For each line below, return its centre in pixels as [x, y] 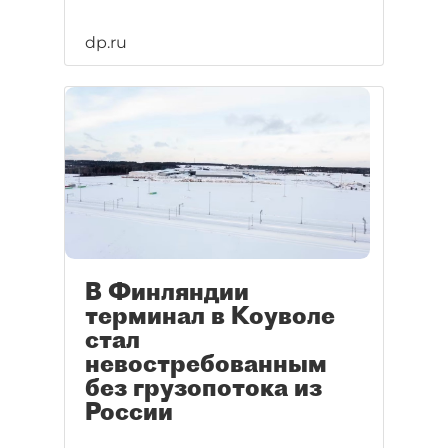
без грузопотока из [203, 387]
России [129, 411]
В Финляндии [167, 291]
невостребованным [206, 363]
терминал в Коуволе [210, 315]
